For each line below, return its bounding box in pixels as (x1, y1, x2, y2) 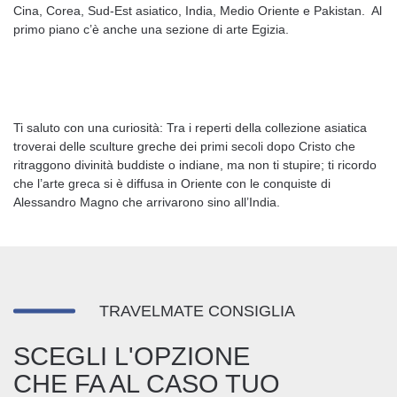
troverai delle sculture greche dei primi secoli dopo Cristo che (13, 139, 355, 153)
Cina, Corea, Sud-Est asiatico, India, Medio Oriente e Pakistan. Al (13, 4, 382, 18)
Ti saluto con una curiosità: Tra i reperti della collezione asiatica (13, 121, 367, 135)
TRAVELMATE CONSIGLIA (99, 301, 295, 320)
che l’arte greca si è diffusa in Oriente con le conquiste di (13, 176, 331, 191)
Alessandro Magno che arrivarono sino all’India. (13, 195, 280, 209)
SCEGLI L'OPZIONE (13, 342, 250, 370)
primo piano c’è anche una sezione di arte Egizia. (13, 22, 289, 36)
